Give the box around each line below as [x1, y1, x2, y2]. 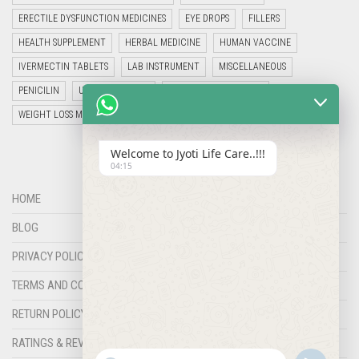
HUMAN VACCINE [220, 36, 291, 48]
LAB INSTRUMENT [127, 60, 200, 72]
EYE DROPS [185, 12, 229, 24]
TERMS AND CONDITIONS [12, 277, 130, 292]
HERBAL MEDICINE [125, 36, 200, 48]
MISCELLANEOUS [219, 60, 286, 72]
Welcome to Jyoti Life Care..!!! [111, 146, 265, 161]
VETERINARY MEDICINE [168, 84, 263, 96]
